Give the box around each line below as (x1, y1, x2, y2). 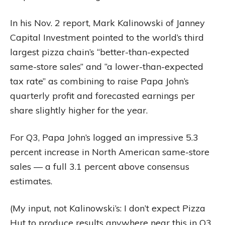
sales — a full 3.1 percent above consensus (10, 161, 189, 172)
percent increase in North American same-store (10, 146, 209, 158)
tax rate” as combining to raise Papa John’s (10, 75, 189, 87)
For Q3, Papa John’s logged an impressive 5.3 (10, 132, 198, 143)
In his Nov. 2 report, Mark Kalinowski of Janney (10, 17, 205, 29)
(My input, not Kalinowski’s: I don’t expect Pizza (10, 202, 205, 214)
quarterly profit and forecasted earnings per (10, 90, 195, 101)
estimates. (10, 175, 52, 187)
